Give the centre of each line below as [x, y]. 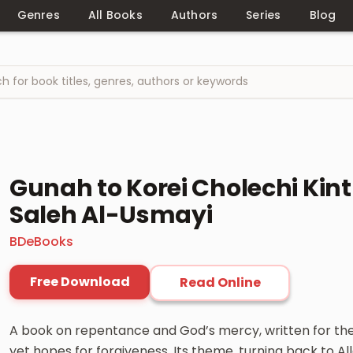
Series [264, 15]
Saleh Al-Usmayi [111, 215]
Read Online [220, 282]
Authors [194, 15]
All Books [115, 15]
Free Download [80, 281]
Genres [38, 15]
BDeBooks [41, 241]
